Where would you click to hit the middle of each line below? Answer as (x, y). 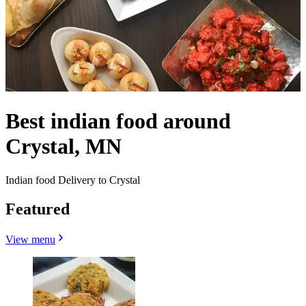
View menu (30, 239)
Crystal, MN (64, 147)
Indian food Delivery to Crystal (73, 180)
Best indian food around (118, 121)
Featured (38, 209)
